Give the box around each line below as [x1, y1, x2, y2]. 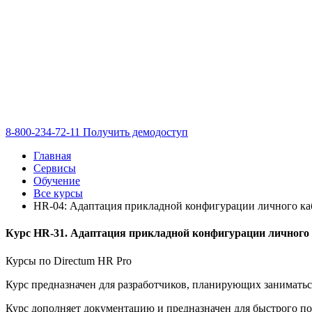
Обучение [33, 175, 80, 187]
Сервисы [33, 162, 76, 174]
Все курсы [33, 187, 83, 199]
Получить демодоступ [83, 126, 188, 138]
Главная [33, 150, 71, 162]
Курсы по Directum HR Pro [6, 254, 132, 267]
